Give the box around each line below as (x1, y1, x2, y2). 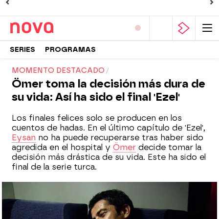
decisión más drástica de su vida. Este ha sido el (12, 153, 206, 162)
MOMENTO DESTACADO (12, 66, 105, 75)
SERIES (10, 45, 35, 54)
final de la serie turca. (12, 162, 97, 172)
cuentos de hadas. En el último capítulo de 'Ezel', (12, 123, 205, 132)
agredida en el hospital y (12, 143, 113, 152)
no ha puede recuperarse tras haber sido (36, 133, 203, 142)
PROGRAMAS (45, 45, 96, 54)
